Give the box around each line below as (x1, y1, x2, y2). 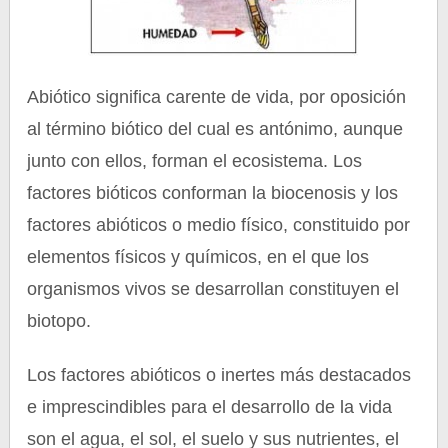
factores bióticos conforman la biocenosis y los (27, 183, 399, 203)
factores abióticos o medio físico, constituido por (27, 215, 411, 235)
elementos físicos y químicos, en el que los (27, 247, 370, 267)
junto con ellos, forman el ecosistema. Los (27, 151, 363, 171)
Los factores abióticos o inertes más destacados (27, 365, 412, 385)
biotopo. (27, 311, 92, 331)
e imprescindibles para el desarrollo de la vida (27, 397, 393, 417)
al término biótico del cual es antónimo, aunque (27, 119, 404, 139)
